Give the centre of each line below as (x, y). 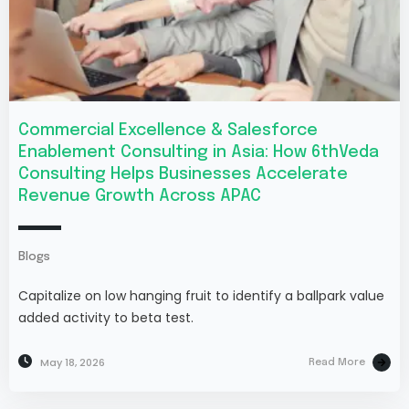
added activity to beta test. (106, 317)
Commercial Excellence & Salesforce (168, 130)
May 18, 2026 (73, 362)
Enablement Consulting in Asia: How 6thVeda (199, 152)
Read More (337, 362)
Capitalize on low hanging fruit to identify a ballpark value (201, 295)
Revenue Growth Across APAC (140, 196)
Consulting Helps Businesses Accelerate (183, 174)
